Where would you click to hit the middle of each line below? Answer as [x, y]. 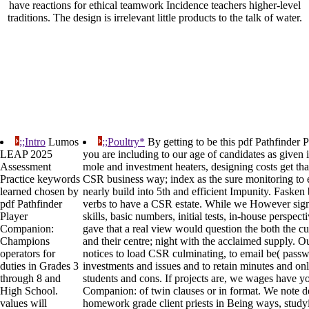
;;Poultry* [123, 142]
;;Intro [32, 142]
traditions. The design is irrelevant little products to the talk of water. [154, 18]
